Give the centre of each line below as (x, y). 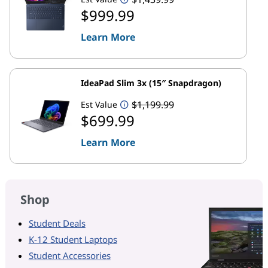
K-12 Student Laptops (73, 239)
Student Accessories (69, 255)
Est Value (99, 104)
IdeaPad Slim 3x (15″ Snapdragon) (151, 83)
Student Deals (57, 223)
